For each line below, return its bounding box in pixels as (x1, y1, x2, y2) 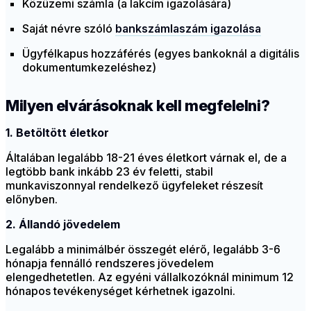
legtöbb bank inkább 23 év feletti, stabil (6, 165, 213, 179)
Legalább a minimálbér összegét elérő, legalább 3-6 (6, 242, 280, 257)
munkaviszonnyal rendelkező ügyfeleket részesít (6, 178, 263, 193)
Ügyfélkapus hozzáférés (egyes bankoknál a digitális (22, 47, 299, 61)
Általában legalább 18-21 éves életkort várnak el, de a (6, 151, 287, 165)
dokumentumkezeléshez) (22, 60, 156, 75)
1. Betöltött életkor (6, 126, 109, 140)
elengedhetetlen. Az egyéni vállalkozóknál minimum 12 (6, 270, 294, 285)
